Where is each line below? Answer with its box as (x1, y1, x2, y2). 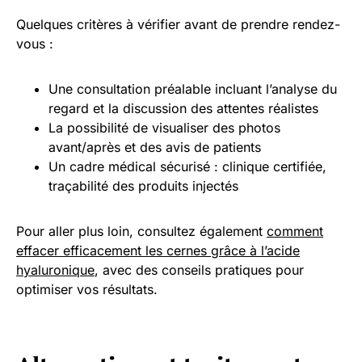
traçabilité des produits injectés (48, 177, 238, 194)
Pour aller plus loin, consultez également (16, 222, 267, 239)
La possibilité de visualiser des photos (48, 119, 280, 136)
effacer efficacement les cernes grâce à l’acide (16, 242, 300, 259)
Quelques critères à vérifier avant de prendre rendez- (16, 15, 340, 32)
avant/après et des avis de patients (48, 138, 261, 155)
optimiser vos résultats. (16, 280, 158, 297)
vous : (16, 35, 53, 52)
